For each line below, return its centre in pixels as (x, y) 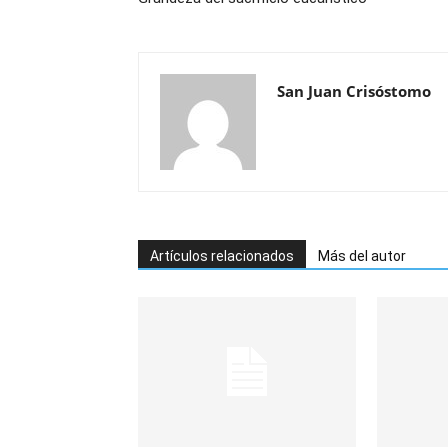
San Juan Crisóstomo (354, 91)
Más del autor (362, 256)
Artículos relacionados (222, 256)
